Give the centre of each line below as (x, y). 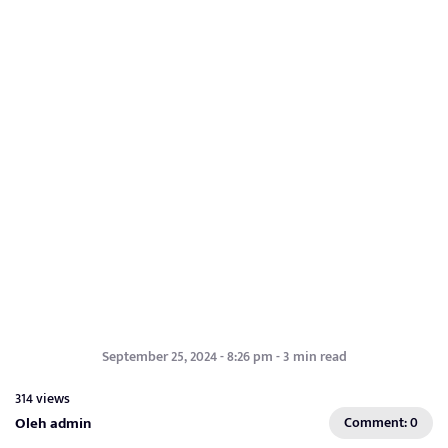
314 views (42, 398)
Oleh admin (53, 423)
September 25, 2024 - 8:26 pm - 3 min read (224, 356)
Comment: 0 (381, 422)
